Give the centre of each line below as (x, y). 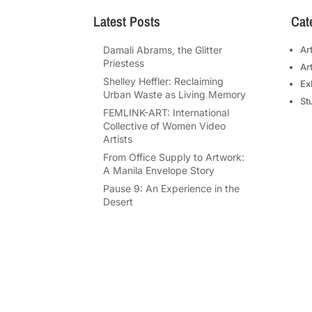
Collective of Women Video (165, 126)
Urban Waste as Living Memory (175, 95)
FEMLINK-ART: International (166, 113)
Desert (120, 202)
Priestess (124, 63)
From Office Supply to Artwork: (174, 157)
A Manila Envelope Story (159, 171)
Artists (118, 139)
